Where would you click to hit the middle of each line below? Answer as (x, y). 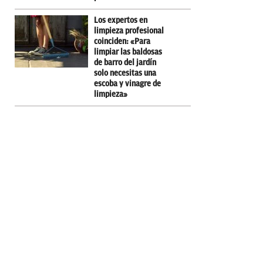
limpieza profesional (129, 31)
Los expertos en (121, 20)
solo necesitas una (125, 73)
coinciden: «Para (122, 41)
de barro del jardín (125, 62)
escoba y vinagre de (127, 83)
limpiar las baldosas (128, 52)
